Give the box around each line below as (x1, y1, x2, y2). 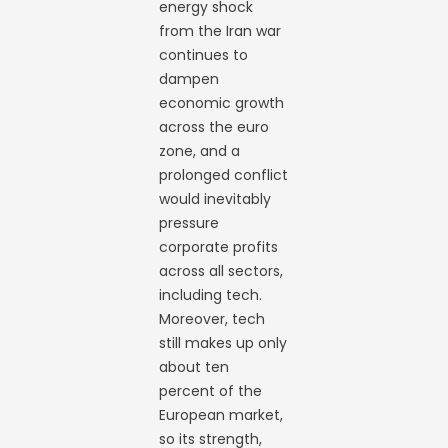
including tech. (159, 284, 263, 305)
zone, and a (159, 140, 241, 161)
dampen (159, 68, 220, 89)
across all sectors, (159, 260, 284, 281)
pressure (159, 212, 220, 233)
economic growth (159, 92, 285, 113)
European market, (159, 404, 284, 425)
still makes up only (159, 332, 288, 353)
